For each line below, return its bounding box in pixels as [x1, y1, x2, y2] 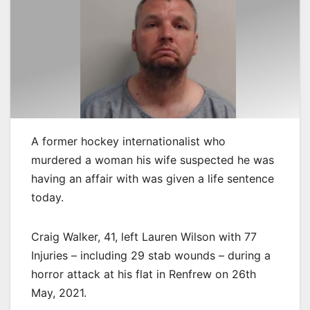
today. [31, 190, 64, 204]
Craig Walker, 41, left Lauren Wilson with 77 [31, 229, 257, 244]
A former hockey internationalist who [31, 134, 226, 148]
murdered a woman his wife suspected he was [31, 152, 274, 167]
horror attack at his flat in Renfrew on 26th [31, 266, 256, 281]
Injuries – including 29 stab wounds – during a [31, 248, 271, 262]
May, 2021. [31, 285, 86, 300]
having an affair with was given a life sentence [31, 171, 274, 185]
